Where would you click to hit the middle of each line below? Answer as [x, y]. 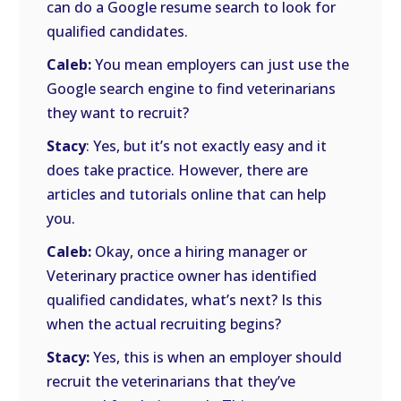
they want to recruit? [118, 113]
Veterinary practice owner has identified [182, 276]
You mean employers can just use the [221, 64]
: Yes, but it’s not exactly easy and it [207, 146]
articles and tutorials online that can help [187, 194]
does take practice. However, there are [178, 170]
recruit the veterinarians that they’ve [171, 381]
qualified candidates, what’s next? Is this [185, 300]
